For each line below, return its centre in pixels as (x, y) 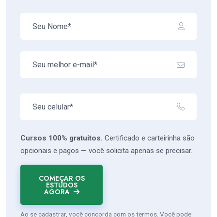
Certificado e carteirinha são (149, 138)
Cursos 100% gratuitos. (62, 138)
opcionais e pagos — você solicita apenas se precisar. (106, 151)
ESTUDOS (62, 185)
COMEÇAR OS (62, 178)
